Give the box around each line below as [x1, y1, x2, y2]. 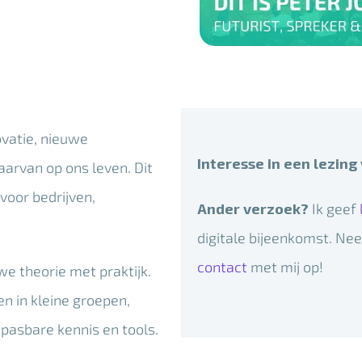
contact [196, 258, 247, 276]
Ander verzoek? [196, 200, 309, 218]
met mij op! [246, 258, 323, 276]
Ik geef [308, 200, 360, 218]
